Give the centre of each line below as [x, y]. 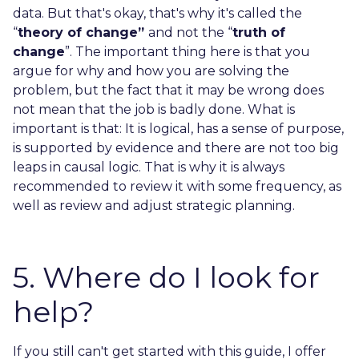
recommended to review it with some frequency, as [177, 186]
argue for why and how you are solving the [151, 71]
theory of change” [83, 32]
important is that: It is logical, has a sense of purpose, [178, 128]
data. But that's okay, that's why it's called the [157, 13]
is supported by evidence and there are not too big [176, 147]
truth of [259, 32]
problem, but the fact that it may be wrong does [168, 90]
